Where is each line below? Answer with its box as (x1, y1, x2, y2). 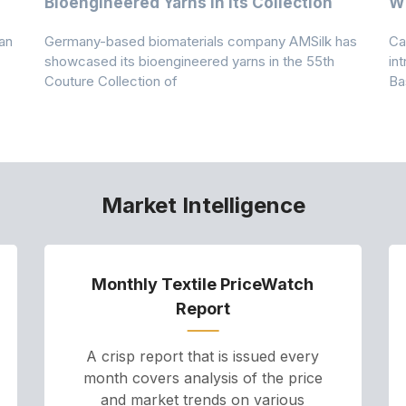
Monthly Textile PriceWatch (92, 274, 314, 294)
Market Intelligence (101, 191, 305, 218)
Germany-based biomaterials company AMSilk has (44, 32, 358, 50)
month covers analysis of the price (82, 368, 323, 387)
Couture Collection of (44, 72, 179, 90)
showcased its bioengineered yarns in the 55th (44, 52, 335, 70)
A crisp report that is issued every (86, 346, 320, 365)
